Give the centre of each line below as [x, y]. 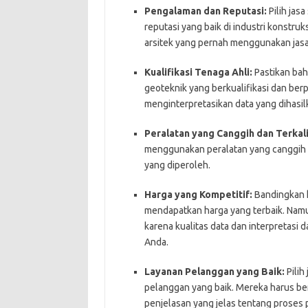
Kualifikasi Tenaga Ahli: [198, 72]
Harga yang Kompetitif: [198, 194]
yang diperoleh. [177, 165]
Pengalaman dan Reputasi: [205, 11]
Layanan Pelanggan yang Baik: [214, 271]
